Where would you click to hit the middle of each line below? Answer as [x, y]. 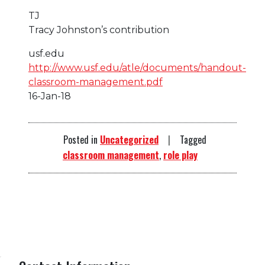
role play [180, 155]
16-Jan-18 [50, 96]
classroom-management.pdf [96, 82]
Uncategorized [129, 140]
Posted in [82, 140]
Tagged [193, 140]
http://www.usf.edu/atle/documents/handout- [137, 68]
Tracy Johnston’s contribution [99, 30]
